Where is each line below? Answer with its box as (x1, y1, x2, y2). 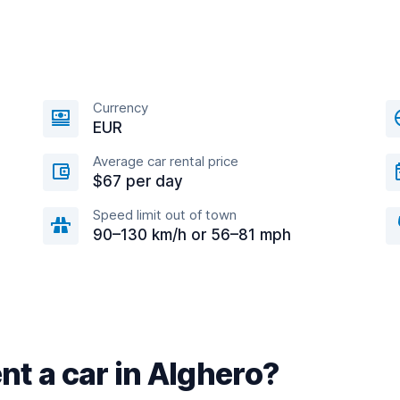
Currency (93, 99, 148, 116)
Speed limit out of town (93, 206, 237, 223)
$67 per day (93, 172, 183, 190)
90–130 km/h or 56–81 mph (93, 226, 291, 244)
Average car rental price (93, 153, 238, 170)
